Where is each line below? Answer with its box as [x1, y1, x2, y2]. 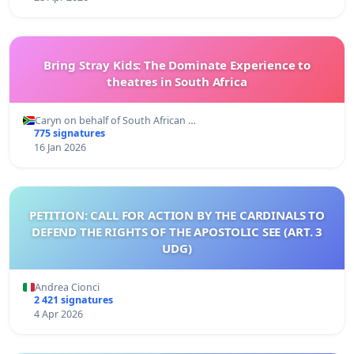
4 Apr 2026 [33, 307, 83, 321]
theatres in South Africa [107, 73, 247, 89]
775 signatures [33, 126, 105, 140]
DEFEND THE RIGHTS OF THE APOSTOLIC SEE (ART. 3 [31, 223, 323, 239]
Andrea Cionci [35, 280, 100, 294]
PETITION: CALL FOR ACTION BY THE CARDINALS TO [28, 206, 326, 223]
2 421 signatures [33, 292, 113, 307]
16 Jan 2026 [33, 140, 86, 154]
